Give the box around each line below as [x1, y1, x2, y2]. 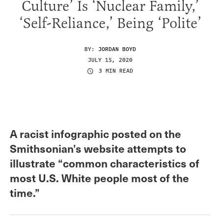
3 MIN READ [99, 67, 133, 76]
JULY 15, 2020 [87, 55, 133, 64]
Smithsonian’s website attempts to [10, 140, 186, 156]
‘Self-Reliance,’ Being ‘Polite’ [19, 14, 201, 32]
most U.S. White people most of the [10, 169, 189, 185]
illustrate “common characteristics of [10, 155, 199, 170]
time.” [10, 184, 40, 200]
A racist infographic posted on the [10, 125, 181, 141]
